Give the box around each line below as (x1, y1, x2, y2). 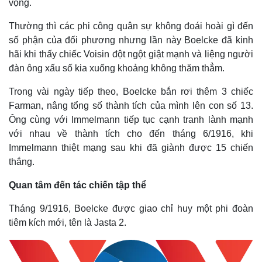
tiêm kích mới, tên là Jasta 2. (9, 218, 126, 227)
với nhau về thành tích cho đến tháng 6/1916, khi (9, 129, 253, 139)
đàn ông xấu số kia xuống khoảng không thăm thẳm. (9, 63, 225, 73)
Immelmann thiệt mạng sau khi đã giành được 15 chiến (9, 143, 253, 153)
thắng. (9, 157, 35, 167)
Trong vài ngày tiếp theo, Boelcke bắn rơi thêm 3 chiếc (9, 87, 253, 96)
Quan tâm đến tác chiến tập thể (9, 180, 146, 190)
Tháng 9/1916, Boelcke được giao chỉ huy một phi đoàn (9, 204, 253, 213)
